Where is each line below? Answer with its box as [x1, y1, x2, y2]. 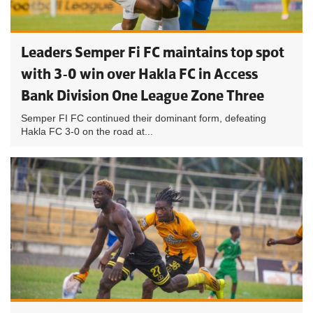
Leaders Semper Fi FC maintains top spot [21, 43, 284, 61]
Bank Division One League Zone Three [21, 86, 264, 105]
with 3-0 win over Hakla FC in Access [21, 64, 258, 83]
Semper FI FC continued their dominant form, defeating [21, 112, 266, 124]
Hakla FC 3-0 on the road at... [21, 126, 153, 137]
